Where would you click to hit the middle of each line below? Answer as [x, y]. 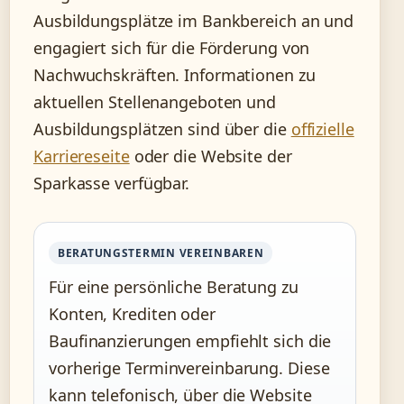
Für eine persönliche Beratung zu [174, 286]
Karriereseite [82, 156]
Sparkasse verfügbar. [111, 183]
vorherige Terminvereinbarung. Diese [189, 367]
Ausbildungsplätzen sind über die [162, 129]
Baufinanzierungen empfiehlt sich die [190, 340]
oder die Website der [211, 156]
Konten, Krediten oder [132, 313]
